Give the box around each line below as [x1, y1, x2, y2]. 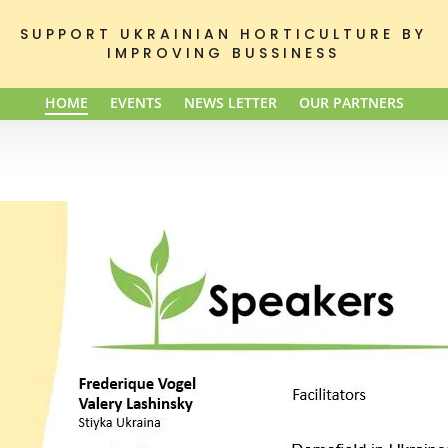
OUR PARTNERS [298, 93, 404, 112]
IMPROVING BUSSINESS [107, 43, 341, 63]
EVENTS [109, 93, 162, 112]
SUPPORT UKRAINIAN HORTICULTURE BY [20, 24, 428, 44]
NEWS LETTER [183, 93, 277, 112]
